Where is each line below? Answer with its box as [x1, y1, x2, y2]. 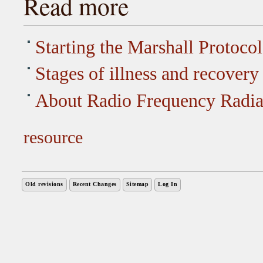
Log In [158, 180, 177, 187]
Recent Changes [72, 180, 117, 187]
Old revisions [25, 180, 63, 187]
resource [23, 127, 83, 147]
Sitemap [126, 180, 149, 187]
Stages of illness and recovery [35, 63, 259, 85]
